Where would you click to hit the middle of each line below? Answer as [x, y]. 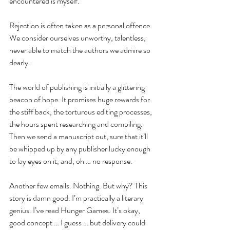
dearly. [20, 62]
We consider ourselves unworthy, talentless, [78, 37]
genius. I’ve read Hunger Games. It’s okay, [75, 210]
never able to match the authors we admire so [81, 50]
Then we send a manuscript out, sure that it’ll [79, 136]
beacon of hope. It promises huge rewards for [80, 99]
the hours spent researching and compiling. [77, 124]
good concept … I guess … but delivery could [78, 222]
